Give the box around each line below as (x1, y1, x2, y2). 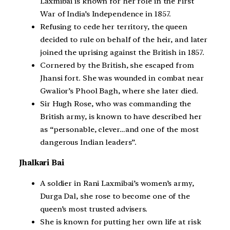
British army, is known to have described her (40, 112, 202, 122)
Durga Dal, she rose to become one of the (40, 191, 190, 201)
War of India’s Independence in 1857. (40, 9, 171, 19)
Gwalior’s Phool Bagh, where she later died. (40, 86, 198, 96)
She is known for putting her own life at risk (40, 217, 201, 226)
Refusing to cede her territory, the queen (40, 22, 187, 32)
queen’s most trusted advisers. (40, 204, 147, 214)
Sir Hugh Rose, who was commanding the (40, 99, 191, 109)
